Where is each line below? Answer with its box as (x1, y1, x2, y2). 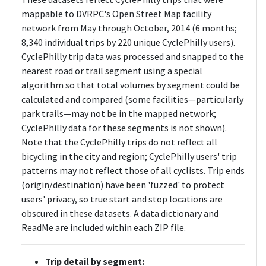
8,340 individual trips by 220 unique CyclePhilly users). (21, 36, 235, 48)
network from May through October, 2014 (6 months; (21, 22, 237, 34)
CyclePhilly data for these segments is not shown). (21, 122, 227, 134)
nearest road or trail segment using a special (21, 65, 202, 77)
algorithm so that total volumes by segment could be (21, 79, 240, 91)
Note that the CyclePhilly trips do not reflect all (21, 136, 217, 148)
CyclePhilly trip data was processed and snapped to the (21, 50, 244, 62)
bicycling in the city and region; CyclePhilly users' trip (21, 150, 237, 162)
